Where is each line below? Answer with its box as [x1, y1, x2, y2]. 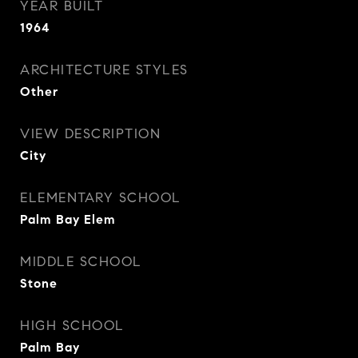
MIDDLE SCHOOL [20, 253, 142, 270]
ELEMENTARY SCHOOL [20, 189, 181, 206]
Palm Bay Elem [20, 212, 116, 227]
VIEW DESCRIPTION [20, 125, 161, 142]
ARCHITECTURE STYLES [20, 62, 189, 78]
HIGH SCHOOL [20, 317, 125, 334]
